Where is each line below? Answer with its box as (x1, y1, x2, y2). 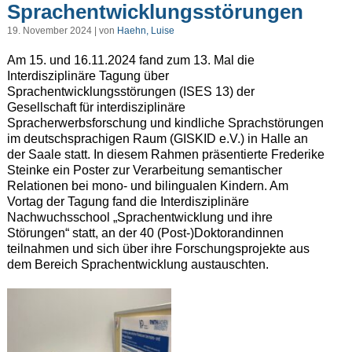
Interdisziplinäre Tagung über (6, 69, 169, 83)
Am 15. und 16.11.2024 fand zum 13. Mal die (6, 53, 255, 68)
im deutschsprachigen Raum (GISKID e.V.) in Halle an (6, 132, 308, 146)
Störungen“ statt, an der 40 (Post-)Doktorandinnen (6, 226, 284, 240)
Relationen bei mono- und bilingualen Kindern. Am (6, 179, 288, 193)
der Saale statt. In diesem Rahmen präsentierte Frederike (6, 148, 324, 162)
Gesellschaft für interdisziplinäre (6, 101, 185, 115)
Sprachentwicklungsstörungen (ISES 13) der (6, 85, 255, 99)
